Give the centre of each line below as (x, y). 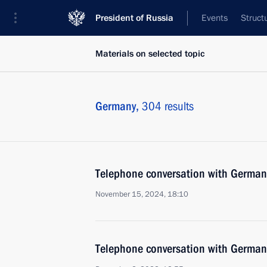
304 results (168, 106)
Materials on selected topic (150, 54)
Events (215, 18)
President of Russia (134, 18)
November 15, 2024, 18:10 (142, 194)
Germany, (119, 106)
